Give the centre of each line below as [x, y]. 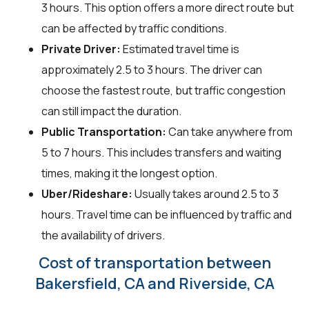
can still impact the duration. [111, 111]
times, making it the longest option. [129, 173]
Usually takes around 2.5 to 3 [206, 193]
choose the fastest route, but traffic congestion [163, 90]
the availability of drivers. [103, 235]
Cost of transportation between [154, 262]
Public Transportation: [104, 131]
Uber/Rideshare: [87, 193]
